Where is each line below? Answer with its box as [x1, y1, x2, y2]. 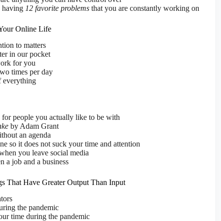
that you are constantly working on [89, 3, 199, 12]
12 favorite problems [25, 3, 89, 12]
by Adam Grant [8, 122, 59, 131]
